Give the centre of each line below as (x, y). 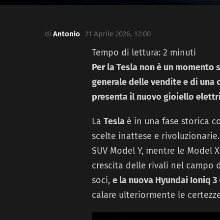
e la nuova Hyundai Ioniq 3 (166, 180)
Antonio (67, 34)
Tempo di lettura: (127, 53)
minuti (183, 53)
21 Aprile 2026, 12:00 (118, 34)
